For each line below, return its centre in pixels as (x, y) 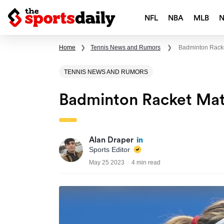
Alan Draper (111, 140)
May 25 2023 (107, 163)
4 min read (146, 163)
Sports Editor (110, 150)
